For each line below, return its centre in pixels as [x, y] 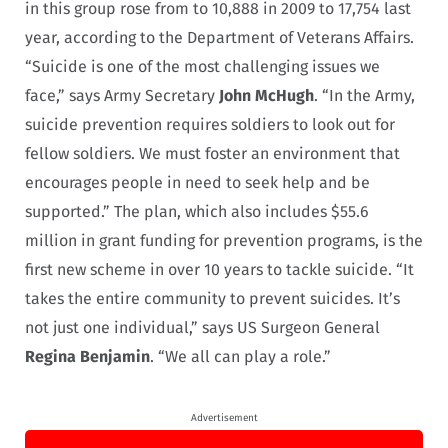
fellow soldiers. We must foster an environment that [212, 154]
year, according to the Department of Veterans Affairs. [219, 38]
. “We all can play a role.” [240, 357]
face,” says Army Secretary [122, 96]
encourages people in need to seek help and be [197, 183]
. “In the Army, [364, 96]
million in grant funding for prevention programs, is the [224, 241]
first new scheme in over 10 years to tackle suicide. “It [219, 270]
